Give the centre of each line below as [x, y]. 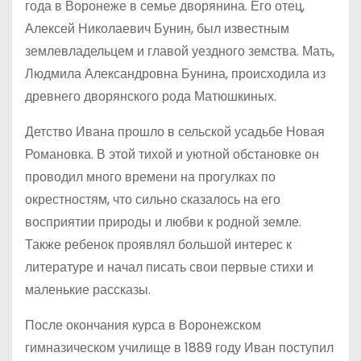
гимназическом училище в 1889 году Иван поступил [179, 348]
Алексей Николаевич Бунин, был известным [157, 29]
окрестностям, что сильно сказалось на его [153, 199]
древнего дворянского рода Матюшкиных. [151, 96]
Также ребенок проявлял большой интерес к [158, 245]
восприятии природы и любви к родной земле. [163, 222]
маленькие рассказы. [88, 290]
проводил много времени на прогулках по [150, 177]
